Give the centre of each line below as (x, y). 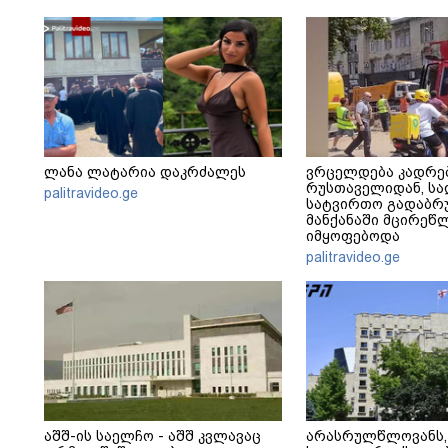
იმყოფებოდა (353, 236)
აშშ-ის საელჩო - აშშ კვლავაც (152, 436)
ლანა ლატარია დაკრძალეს (145, 172)
